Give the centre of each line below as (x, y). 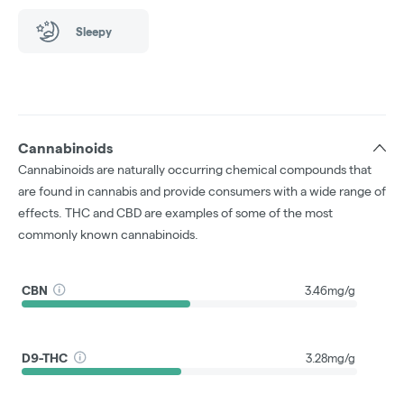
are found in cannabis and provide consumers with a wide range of (202, 192)
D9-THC (45, 358)
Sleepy (93, 31)
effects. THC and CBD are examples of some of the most (175, 213)
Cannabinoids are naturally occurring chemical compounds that (195, 170)
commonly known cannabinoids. (108, 235)
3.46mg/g (330, 290)
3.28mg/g (331, 358)
